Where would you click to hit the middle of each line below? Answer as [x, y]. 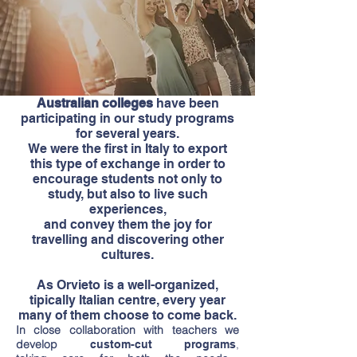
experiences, [127, 209]
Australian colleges [94, 103]
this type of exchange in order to [127, 164]
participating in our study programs [127, 118]
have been [186, 103]
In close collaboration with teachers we [127, 330]
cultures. [127, 255]
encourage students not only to [127, 179]
